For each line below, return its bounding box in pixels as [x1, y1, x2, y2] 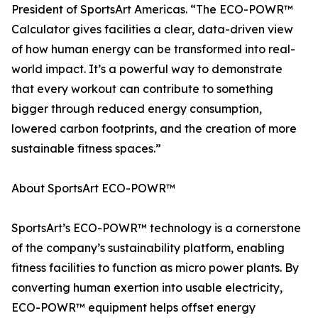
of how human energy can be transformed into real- [11, 42, 295, 57]
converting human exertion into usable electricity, [11, 280, 283, 295]
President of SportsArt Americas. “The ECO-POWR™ [11, 2, 293, 17]
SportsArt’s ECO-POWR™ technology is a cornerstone [11, 221, 301, 236]
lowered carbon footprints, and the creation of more [11, 121, 297, 136]
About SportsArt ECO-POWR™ [11, 181, 175, 196]
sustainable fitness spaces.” [11, 141, 161, 156]
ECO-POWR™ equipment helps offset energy [11, 300, 256, 315]
